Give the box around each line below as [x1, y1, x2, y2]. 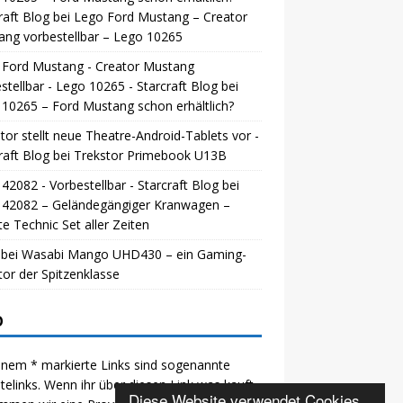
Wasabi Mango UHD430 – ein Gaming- [21, 245, 246, 263]
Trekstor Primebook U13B [73, 146, 227, 164]
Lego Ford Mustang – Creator [73, 7, 247, 25]
